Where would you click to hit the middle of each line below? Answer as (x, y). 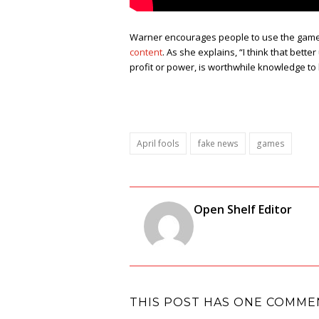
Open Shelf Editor (243, 209)
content (146, 52)
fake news (218, 143)
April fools (158, 143)
